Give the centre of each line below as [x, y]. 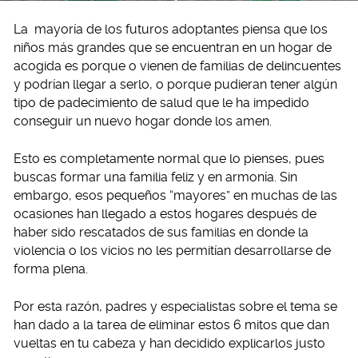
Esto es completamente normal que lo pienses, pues [169, 158]
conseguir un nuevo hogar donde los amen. [143, 121]
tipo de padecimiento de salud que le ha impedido [161, 102]
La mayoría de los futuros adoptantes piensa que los [171, 29]
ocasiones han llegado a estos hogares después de [165, 213]
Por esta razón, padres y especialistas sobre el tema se [175, 306]
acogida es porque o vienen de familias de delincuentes [177, 66]
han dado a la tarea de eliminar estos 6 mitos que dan [171, 324]
